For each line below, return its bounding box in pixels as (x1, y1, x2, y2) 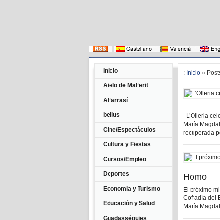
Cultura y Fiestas (103, 141, 151, 148)
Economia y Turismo (103, 185, 160, 192)
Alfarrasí (103, 97, 128, 104)
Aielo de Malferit (103, 82, 148, 89)
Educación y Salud (103, 200, 155, 207)
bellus (103, 111, 120, 118)
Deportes (103, 170, 129, 177)
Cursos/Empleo (103, 156, 146, 163)
